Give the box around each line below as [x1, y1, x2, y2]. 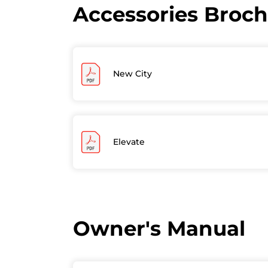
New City [112, 68, 152, 80]
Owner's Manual [73, 215, 246, 240]
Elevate [112, 136, 145, 148]
